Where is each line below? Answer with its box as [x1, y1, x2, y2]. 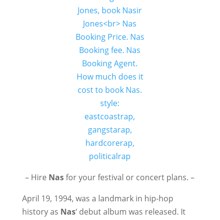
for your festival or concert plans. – [64, 172, 195, 183]
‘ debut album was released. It [75, 206, 186, 217]
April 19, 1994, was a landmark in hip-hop [22, 193, 173, 204]
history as [22, 206, 60, 217]
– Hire [25, 172, 49, 183]
